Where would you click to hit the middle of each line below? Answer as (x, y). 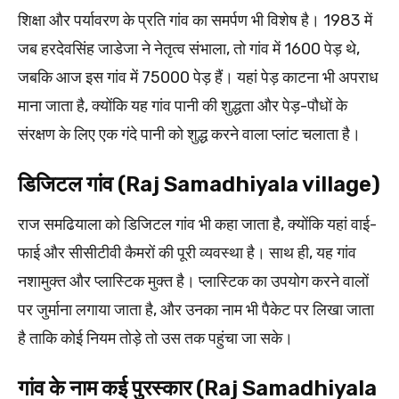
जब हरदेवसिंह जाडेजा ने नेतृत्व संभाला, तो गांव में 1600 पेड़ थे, (189, 49)
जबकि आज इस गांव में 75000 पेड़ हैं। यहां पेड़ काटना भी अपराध (198, 77)
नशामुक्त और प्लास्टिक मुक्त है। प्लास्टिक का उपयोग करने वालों (193, 281)
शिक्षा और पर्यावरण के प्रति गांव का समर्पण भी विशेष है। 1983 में (195, 20)
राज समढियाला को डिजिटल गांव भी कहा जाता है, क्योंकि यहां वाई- (197, 224)
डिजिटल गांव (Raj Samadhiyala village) (199, 184)
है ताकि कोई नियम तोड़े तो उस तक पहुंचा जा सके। (155, 338)
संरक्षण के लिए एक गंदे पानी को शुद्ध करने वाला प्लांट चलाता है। (189, 134)
